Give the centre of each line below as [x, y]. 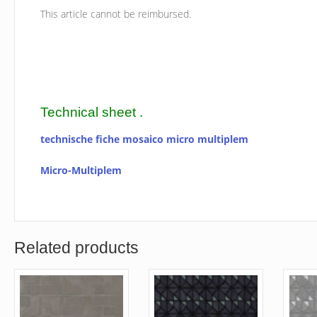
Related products [76, 248]
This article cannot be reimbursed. [116, 13]
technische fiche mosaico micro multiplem [145, 139]
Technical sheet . [92, 111]
